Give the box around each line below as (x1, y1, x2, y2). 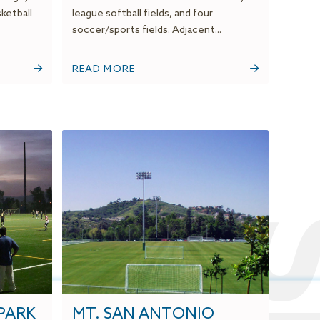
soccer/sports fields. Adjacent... (71, 24, 221, 37)
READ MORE (71, 64, 136, 76)
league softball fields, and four (71, 8, 213, 21)
